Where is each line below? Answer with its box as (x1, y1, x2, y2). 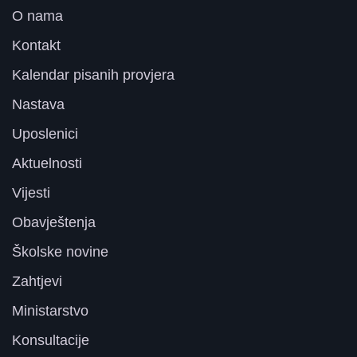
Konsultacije (12, 332, 89, 348)
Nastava (12, 96, 65, 112)
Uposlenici (12, 126, 78, 142)
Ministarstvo (12, 303, 88, 319)
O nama (12, 8, 63, 24)
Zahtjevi (12, 273, 62, 289)
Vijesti (12, 185, 50, 201)
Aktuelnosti (12, 155, 82, 171)
